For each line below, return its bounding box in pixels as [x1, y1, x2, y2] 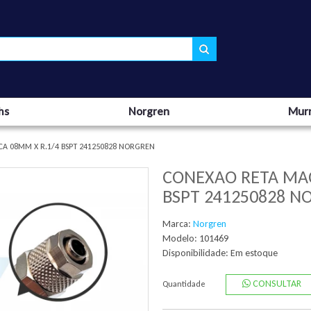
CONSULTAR [250, 278, 301, 289]
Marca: [162, 218, 193, 230]
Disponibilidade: [162, 247, 230, 259]
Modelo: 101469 [162, 233, 228, 244]
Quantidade [162, 279, 205, 289]
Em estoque [230, 247, 278, 259]
